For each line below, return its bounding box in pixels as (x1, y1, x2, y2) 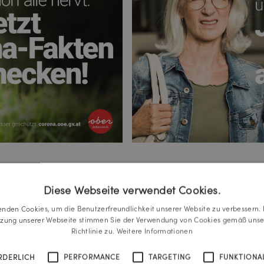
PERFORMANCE (64, 252, 120, 262)
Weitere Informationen (116, 226, 193, 236)
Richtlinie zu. (71, 226, 117, 236)
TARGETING (148, 252, 191, 262)
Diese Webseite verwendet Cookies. (43, 183, 221, 197)
